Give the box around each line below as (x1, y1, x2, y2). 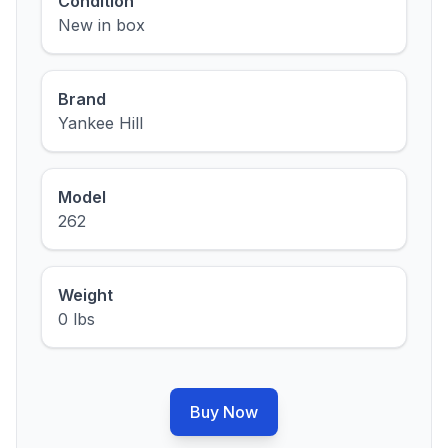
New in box (58, 15, 145, 35)
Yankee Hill (58, 113, 143, 133)
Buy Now (190, 402, 258, 422)
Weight (58, 285, 113, 305)
